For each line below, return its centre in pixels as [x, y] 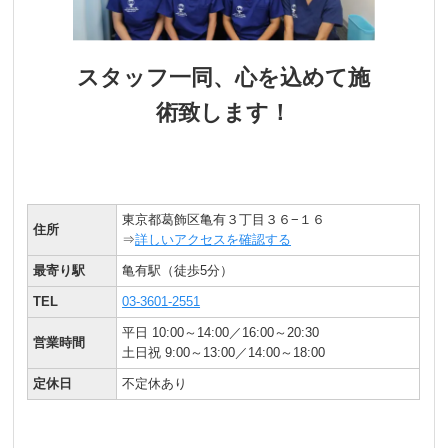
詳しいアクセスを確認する [213, 239]
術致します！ [224, 112]
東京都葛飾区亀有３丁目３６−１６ [224, 219]
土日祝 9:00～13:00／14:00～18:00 [224, 352]
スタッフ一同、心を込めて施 [224, 77]
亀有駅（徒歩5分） [178, 270]
